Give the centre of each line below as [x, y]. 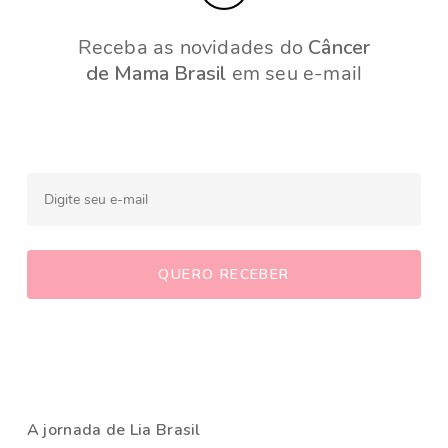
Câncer [339, 47]
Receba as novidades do [193, 47]
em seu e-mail [294, 73]
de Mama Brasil [156, 73]
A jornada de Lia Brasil [113, 430]
